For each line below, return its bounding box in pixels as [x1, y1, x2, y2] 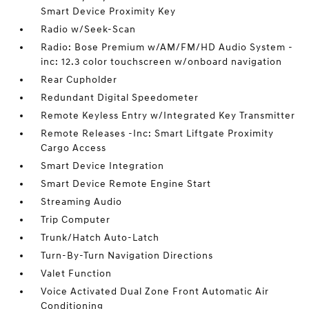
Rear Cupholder [41, 74, 118, 86]
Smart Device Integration [41, 160, 165, 172]
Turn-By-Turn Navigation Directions [41, 250, 214, 262]
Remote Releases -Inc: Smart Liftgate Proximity [41, 128, 275, 140]
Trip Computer [41, 214, 111, 226]
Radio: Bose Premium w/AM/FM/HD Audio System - [41, 41, 294, 54]
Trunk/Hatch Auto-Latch [41, 232, 160, 244]
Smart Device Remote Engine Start [41, 178, 212, 190]
